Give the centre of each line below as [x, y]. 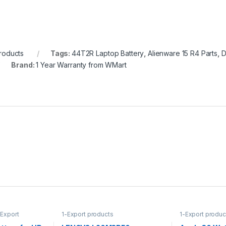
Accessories [198, 220]
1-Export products [87, 214]
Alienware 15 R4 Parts [183, 53]
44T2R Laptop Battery [108, 53]
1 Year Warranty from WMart [81, 65]
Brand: [24, 65]
